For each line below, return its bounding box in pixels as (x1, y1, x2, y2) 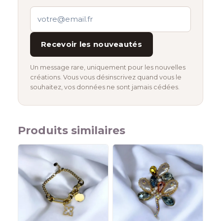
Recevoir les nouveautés (41, 39, 142, 49)
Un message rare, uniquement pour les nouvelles (30, 63, 185, 71)
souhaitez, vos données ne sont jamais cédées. (30, 83, 180, 91)
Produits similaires (18, 123, 125, 137)
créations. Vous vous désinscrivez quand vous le (30, 73, 182, 81)
